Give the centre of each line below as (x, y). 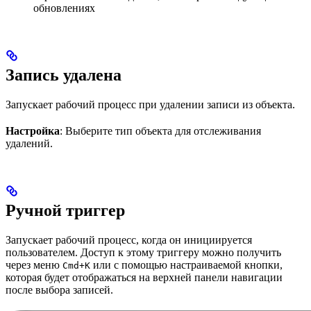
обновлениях (64, 8)
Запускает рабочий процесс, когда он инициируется (129, 239)
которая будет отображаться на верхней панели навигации (144, 277)
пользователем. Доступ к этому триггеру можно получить (143, 252)
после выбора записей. (59, 289)
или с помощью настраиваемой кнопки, (186, 264)
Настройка (33, 131)
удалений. (29, 143)
